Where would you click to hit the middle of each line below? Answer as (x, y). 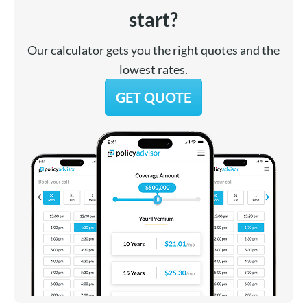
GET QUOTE (153, 97)
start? (153, 19)
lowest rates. (153, 69)
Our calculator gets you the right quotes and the (153, 50)
